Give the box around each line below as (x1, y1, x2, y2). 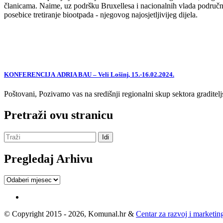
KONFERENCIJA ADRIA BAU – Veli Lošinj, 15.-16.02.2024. (4, 70, 174, 78)
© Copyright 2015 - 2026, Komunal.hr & (4, 210, 136, 219)
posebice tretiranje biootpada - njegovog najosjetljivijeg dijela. (4, 10, 198, 19)
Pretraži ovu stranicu (4, 108, 113, 121)
